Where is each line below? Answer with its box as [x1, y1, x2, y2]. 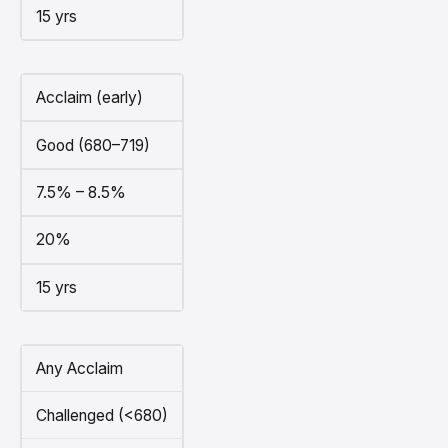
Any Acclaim [35, 359, 123, 379]
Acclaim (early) [35, 88, 143, 108]
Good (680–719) [35, 135, 150, 155]
